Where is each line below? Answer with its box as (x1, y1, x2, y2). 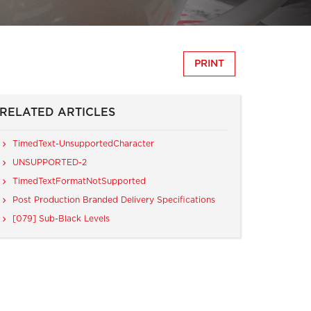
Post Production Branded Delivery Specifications (12, 196, 216, 205)
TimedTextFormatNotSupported (12, 176, 146, 185)
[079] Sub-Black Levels (12, 215, 110, 224)
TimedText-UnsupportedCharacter (12, 139, 155, 148)
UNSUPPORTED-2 (12, 158, 87, 167)
